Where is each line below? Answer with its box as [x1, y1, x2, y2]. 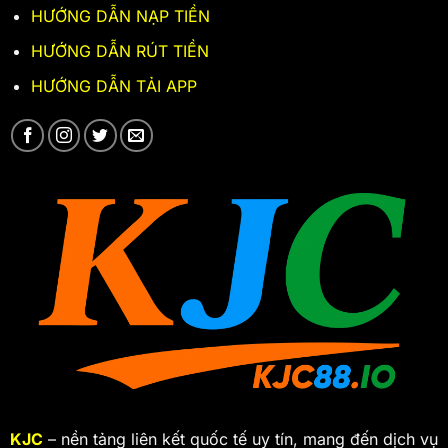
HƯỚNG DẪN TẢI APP [30, 75, 197, 96]
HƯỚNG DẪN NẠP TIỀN [30, 6, 210, 27]
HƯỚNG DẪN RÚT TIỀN [30, 40, 209, 61]
